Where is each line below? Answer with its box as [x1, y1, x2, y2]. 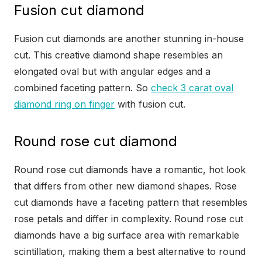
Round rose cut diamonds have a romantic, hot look [14, 164, 246, 176]
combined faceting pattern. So [14, 82, 151, 94]
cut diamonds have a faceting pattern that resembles [14, 196, 247, 209]
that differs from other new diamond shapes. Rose [14, 180, 237, 192]
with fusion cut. [115, 98, 185, 111]
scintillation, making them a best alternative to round [14, 246, 246, 258]
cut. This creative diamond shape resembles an [14, 49, 223, 61]
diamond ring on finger [14, 98, 115, 111]
